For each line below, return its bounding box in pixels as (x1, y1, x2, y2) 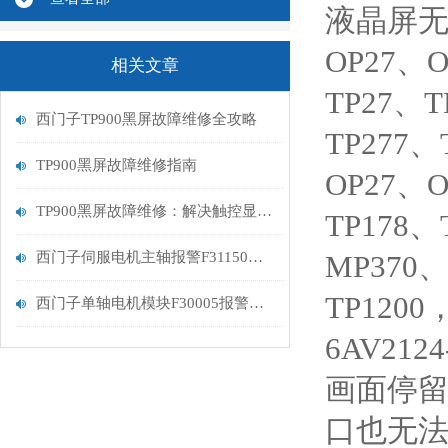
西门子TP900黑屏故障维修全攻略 (36, 111, 257, 127)
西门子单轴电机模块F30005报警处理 (249, 295, 264, 311)
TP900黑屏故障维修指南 (36, 157, 197, 173)
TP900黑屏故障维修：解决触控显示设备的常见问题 (257, 203, 272, 219)
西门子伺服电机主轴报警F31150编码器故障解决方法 (248, 249, 263, 265)
